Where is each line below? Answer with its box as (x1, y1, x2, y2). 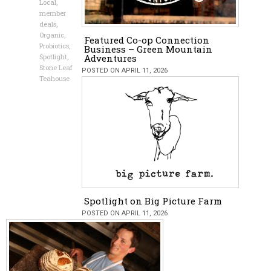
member (39, 8, 66, 18)
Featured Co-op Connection (84, 33, 209, 46)
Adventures (84, 51, 137, 64)
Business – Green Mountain (84, 42, 212, 55)
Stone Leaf (39, 62, 73, 72)
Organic (39, 30, 64, 39)
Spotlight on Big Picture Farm (84, 194, 222, 207)
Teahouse (39, 73, 70, 83)
